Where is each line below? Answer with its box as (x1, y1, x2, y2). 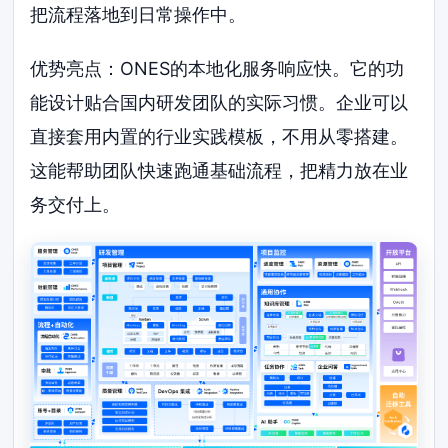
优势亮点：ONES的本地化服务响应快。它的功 (30, 58, 405, 80)
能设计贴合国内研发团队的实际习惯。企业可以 (30, 92, 409, 114)
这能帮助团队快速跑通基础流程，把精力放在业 (30, 160, 409, 182)
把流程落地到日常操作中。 (30, 4, 247, 26)
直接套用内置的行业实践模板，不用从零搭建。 (30, 126, 409, 148)
